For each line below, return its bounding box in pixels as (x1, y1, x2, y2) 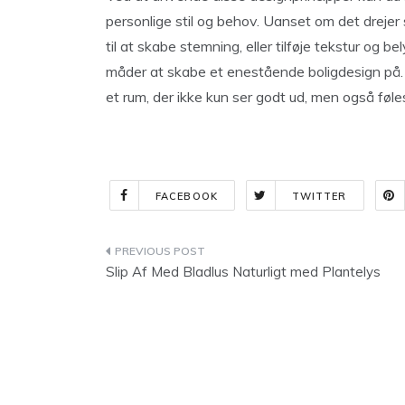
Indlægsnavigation (105, 242, 306, 267)
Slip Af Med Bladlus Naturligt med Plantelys (106, 263, 381, 280)
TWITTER (291, 190, 347, 202)
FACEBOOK (155, 190, 218, 202)
